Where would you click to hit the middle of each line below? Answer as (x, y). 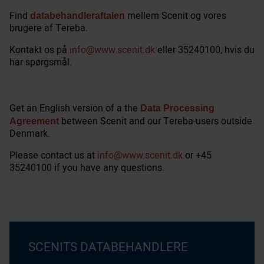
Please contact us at (53, 155)
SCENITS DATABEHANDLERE (108, 247)
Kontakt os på (39, 50)
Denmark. (30, 133)
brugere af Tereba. (49, 28)
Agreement (34, 121)
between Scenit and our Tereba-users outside (156, 121)
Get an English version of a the (75, 108)
